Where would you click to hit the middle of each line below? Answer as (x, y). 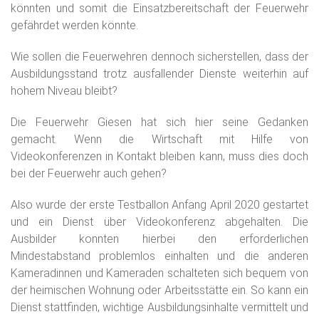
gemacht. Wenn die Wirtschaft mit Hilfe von (159, 139)
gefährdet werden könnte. (76, 25)
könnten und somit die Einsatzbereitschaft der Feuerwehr (159, 8)
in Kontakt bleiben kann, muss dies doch (205, 156)
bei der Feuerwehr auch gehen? (89, 173)
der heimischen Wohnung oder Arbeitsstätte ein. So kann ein (159, 290)
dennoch (174, 57)
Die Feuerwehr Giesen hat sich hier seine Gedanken (159, 122)
